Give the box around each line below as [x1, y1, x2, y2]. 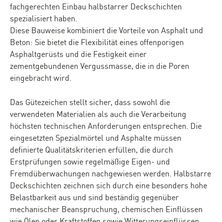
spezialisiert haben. [10, 12, 77, 23]
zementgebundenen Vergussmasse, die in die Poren [10, 60, 189, 71]
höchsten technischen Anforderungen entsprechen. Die [10, 120, 202, 131]
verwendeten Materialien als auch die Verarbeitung [10, 108, 186, 119]
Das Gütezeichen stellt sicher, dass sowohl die [10, 96, 170, 107]
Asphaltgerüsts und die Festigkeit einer [10, 48, 147, 59]
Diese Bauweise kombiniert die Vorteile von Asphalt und [10, 24, 203, 35]
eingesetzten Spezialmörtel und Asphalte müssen [10, 132, 181, 143]
